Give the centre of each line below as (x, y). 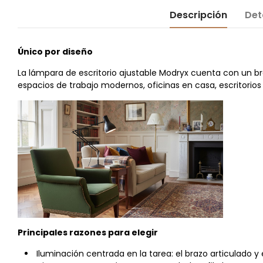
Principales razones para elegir (88, 232)
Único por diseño (55, 52)
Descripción (198, 15)
